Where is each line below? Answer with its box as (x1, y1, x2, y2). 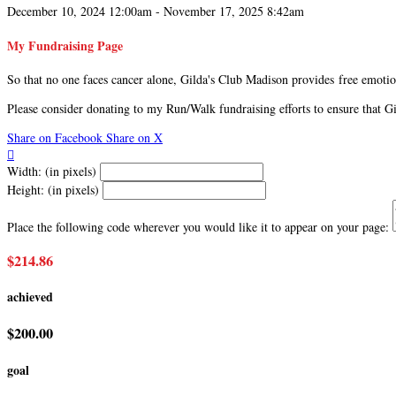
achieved (7, 287, 53, 307)
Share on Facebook (7, 129, 103, 147)
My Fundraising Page (7, 35, 123, 55)
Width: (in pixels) (7, 163, 96, 180)
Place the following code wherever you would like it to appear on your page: (7, 218, 389, 236)
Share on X (106, 129, 163, 147)
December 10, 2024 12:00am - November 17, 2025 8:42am (7, 3, 304, 20)
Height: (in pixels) (7, 181, 99, 199)
